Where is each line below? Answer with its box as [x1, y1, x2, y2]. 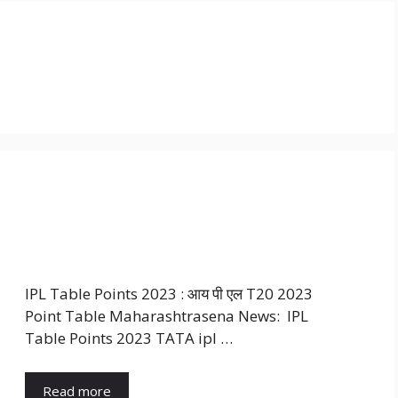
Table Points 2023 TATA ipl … [25, 328, 233, 349]
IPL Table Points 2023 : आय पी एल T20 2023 [25, 283, 313, 305]
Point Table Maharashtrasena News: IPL [25, 306, 308, 327]
